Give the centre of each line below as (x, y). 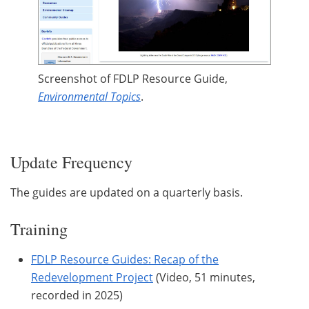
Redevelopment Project (92, 277)
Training (39, 229)
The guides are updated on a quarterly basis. (127, 192)
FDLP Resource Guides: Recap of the (125, 259)
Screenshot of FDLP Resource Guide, (133, 78)
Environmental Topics (89, 96)
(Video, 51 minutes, (204, 277)
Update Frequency (71, 162)
